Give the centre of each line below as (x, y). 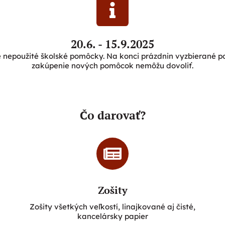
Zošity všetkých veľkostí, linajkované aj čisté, (113, 206)
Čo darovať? (113, 116)
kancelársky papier (113, 216)
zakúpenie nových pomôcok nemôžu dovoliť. (113, 66)
